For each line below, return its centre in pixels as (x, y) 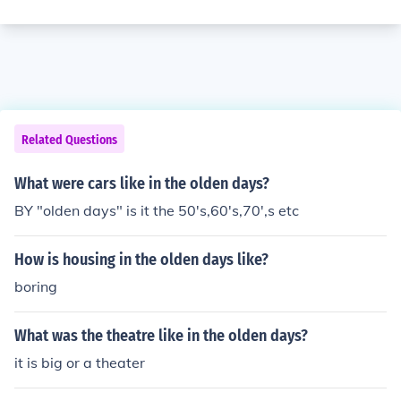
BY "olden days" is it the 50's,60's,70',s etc (157, 210)
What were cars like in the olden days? (142, 183)
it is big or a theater (80, 363)
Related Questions (69, 140)
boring (36, 286)
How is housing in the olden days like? (141, 260)
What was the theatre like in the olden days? (161, 336)
